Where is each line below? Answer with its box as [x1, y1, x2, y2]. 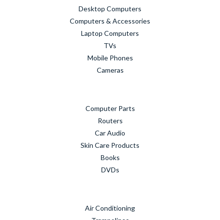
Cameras [96, 66, 124, 74]
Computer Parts [85, 104, 135, 112]
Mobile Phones [87, 54, 133, 62]
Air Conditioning [85, 204, 135, 212]
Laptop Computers [81, 29, 139, 37]
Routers [97, 116, 123, 125]
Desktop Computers [79, 4, 141, 13]
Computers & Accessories [70, 17, 150, 25]
